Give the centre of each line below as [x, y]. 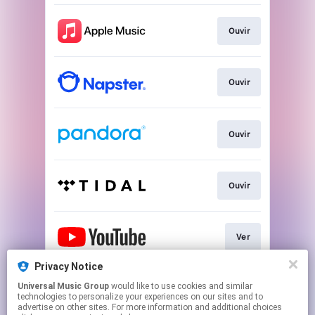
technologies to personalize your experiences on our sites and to [140, 297]
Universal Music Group [63, 286]
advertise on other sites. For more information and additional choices [150, 307]
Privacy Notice [69, 266]
